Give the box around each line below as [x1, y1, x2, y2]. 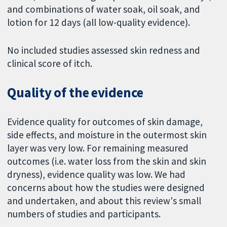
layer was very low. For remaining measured [7, 142, 189, 155]
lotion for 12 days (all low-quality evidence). [7, 16, 191, 28]
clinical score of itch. [7, 57, 93, 69]
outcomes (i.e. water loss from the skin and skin [7, 155, 207, 168]
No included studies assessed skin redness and [7, 44, 201, 56]
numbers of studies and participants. [7, 208, 161, 220]
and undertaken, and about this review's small [7, 195, 202, 207]
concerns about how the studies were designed [7, 181, 205, 194]
